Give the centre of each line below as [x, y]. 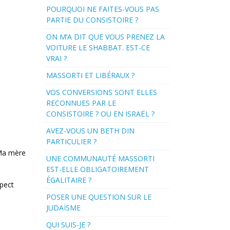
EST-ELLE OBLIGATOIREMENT [97, 169]
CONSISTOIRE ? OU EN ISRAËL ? [100, 114]
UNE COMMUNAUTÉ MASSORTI [100, 159]
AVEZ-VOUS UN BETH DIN [90, 131]
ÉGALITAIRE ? [69, 180]
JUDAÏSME [63, 208]
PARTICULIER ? [71, 142]
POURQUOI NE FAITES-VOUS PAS [102, 9]
